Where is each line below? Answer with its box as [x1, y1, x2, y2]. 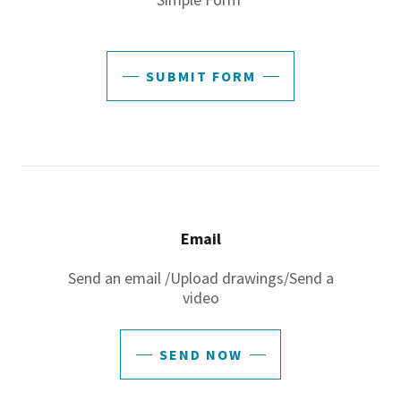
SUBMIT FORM [145, 67, 256, 85]
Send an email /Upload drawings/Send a [67, 268, 334, 288]
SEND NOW [158, 346, 243, 363]
